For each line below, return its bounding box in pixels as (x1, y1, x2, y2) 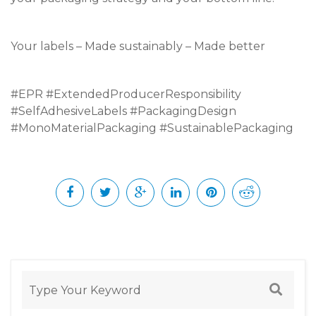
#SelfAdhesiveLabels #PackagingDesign (11, 104, 236, 119)
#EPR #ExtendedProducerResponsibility (11, 87, 241, 102)
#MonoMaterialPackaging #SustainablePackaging (11, 121, 293, 135)
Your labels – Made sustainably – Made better (11, 39, 265, 54)
